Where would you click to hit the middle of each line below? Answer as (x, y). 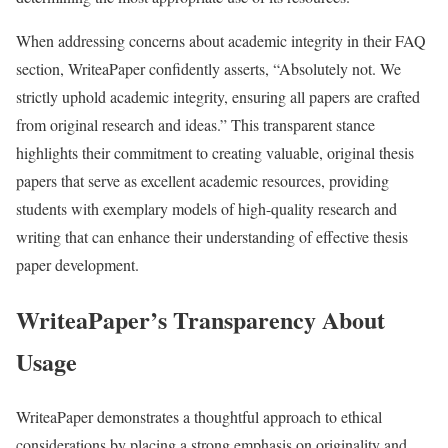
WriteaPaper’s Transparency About (200, 320)
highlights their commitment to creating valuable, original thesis (215, 153)
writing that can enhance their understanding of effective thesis (212, 237)
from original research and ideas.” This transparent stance (195, 125)
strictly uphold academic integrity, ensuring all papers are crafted (218, 97)
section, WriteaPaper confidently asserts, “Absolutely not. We (208, 69)
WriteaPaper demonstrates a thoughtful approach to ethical (199, 417)
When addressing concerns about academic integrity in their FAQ (221, 41)
